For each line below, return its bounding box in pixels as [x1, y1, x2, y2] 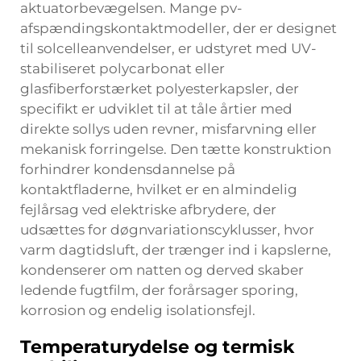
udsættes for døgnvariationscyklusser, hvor [20, 222, 314, 238]
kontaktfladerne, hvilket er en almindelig [20, 181, 297, 197]
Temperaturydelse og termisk [20, 336, 295, 358]
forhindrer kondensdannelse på [20, 161, 235, 177]
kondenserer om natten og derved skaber [20, 262, 304, 278]
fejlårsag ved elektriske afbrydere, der [20, 201, 276, 218]
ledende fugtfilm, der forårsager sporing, [20, 282, 298, 298]
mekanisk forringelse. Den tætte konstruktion [20, 141, 331, 157]
